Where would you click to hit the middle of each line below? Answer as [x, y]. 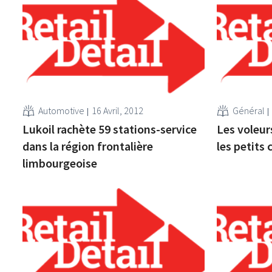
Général [248, 110]
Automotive [62, 110]
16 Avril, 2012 [118, 110]
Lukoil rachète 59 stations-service [110, 129]
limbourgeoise [60, 163]
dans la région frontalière [88, 146]
